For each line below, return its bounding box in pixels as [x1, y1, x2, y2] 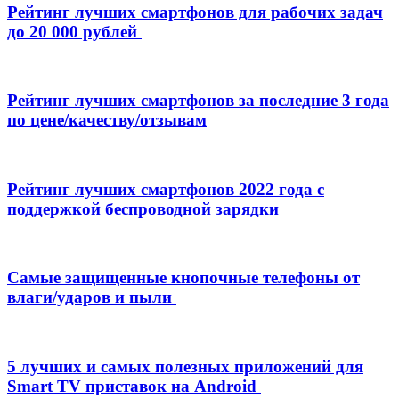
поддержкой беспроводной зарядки [7, 199, 279, 218]
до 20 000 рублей [7, 22, 142, 41]
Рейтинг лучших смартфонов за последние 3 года [7, 91, 389, 110]
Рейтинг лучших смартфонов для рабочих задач [7, 3, 383, 21]
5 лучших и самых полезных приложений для [7, 356, 363, 376]
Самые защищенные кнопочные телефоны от [7, 268, 360, 288]
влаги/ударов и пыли [7, 288, 176, 307]
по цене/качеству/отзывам [7, 110, 207, 130]
